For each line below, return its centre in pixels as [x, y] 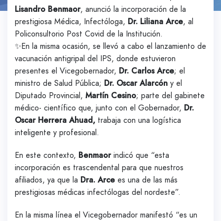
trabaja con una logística [138, 120]
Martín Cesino [111, 95]
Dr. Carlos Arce [147, 71]
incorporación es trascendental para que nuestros [99, 167]
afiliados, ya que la [48, 180]
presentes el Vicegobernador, [67, 71]
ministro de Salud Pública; [58, 83]
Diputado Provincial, [50, 95]
